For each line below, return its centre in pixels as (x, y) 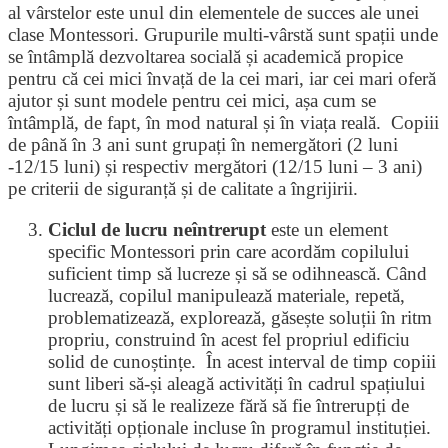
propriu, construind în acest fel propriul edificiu (229, 339)
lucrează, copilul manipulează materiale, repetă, (226, 295)
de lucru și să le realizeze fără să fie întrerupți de (228, 405)
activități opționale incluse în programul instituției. (239, 427)
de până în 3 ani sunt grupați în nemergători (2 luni (203, 144)
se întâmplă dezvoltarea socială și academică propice (205, 56)
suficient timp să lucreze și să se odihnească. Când (237, 273)
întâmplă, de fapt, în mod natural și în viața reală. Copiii (223, 122)
